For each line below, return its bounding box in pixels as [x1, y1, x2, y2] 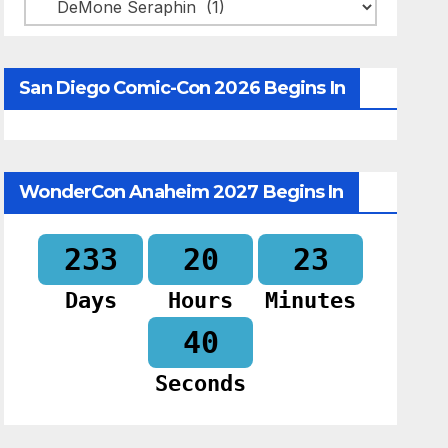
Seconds [155, 371, 247, 397]
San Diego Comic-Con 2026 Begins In [19, 77, 345, 99]
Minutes [265, 288, 357, 314]
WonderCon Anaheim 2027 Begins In [19, 181, 344, 203]
